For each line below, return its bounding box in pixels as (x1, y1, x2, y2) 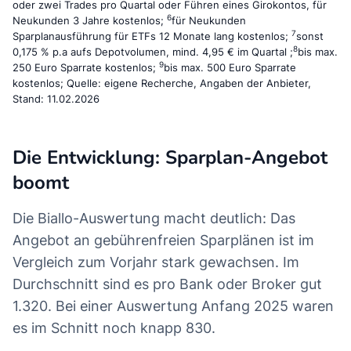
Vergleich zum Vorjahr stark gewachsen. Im (13, 254, 299, 271)
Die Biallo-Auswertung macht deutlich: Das (13, 210, 295, 227)
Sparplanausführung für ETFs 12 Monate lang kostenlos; (13, 31, 291, 43)
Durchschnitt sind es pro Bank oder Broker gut (13, 276, 322, 293)
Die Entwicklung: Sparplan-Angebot (13, 145, 327, 171)
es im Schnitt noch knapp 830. (13, 320, 215, 337)
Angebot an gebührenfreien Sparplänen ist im (13, 232, 314, 249)
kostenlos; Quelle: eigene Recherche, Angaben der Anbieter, (13, 78, 311, 90)
